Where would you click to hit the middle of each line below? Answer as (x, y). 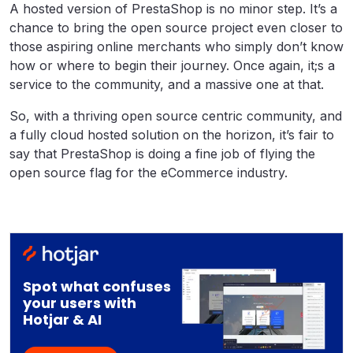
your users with (80, 303)
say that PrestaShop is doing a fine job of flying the (162, 154)
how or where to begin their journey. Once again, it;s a (172, 65)
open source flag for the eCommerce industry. (152, 173)
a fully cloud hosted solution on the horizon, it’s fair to (172, 135)
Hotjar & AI (62, 319)
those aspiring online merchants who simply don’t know (176, 46)
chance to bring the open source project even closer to (176, 28)
